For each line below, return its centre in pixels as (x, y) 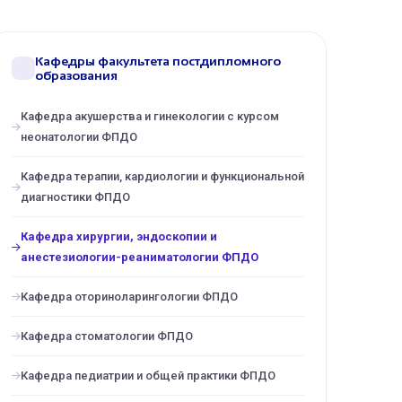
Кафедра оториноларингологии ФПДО (129, 297)
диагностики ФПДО (75, 197)
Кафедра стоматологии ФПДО (107, 336)
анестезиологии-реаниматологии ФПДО (140, 257)
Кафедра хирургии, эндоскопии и (119, 236)
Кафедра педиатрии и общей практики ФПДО (148, 376)
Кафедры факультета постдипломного (158, 61)
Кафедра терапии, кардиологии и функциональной (162, 176)
